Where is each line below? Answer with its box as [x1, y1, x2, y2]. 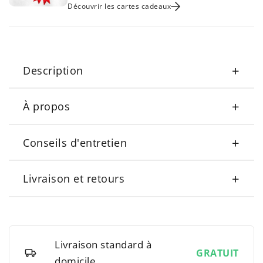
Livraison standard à [55, 238, 152, 252]
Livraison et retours [23, 171, 124, 186]
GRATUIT [196, 247, 239, 260]
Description [23, 62, 83, 77]
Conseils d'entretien [23, 134, 127, 150]
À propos [23, 99, 70, 114]
